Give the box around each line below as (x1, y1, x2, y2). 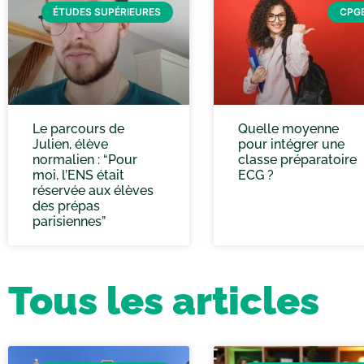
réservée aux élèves (32, 182, 154, 198)
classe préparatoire (237, 151, 357, 167)
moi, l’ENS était (32, 167, 124, 183)
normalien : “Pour (32, 151, 137, 167)
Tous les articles (8, 277, 319, 323)
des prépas (32, 197, 100, 214)
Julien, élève (32, 136, 108, 152)
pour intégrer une (237, 136, 344, 152)
